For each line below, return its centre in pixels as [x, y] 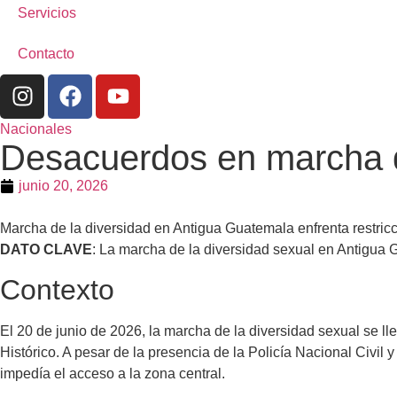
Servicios [47, 12]
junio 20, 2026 [63, 185]
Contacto [46, 53]
